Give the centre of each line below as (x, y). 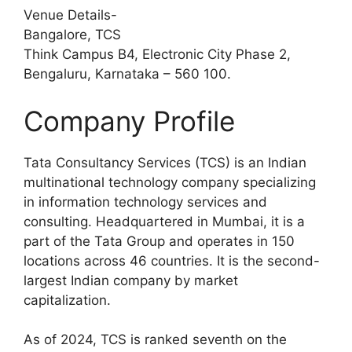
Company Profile (129, 121)
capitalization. (67, 300)
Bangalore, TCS (72, 35)
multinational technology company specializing (170, 182)
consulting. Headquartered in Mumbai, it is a (164, 221)
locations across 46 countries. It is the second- (172, 260)
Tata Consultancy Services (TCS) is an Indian (165, 162)
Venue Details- (70, 15)
